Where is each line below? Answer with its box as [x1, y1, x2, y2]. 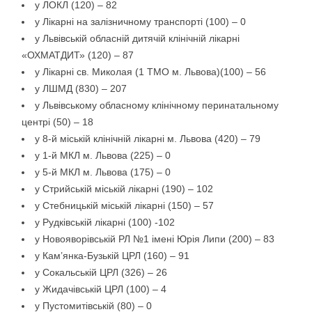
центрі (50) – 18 [22, 116, 93, 127]
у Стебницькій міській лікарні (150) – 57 [35, 200, 214, 211]
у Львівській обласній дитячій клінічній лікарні [35, 33, 240, 44]
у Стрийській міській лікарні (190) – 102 [35, 183, 213, 194]
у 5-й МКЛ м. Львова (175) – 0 [35, 166, 171, 178]
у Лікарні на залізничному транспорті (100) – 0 [35, 16, 246, 27]
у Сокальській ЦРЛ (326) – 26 [35, 267, 167, 278]
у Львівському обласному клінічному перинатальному [35, 100, 279, 111]
